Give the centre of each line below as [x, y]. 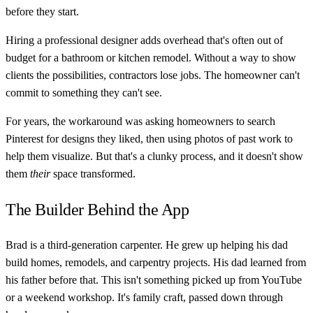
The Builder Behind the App [97, 209]
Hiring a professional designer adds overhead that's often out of [144, 40]
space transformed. [93, 173]
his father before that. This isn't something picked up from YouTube [154, 280]
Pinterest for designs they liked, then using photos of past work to [149, 138]
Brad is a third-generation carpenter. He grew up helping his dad [147, 245]
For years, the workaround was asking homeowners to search [140, 121]
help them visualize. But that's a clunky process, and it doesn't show [154, 156]
